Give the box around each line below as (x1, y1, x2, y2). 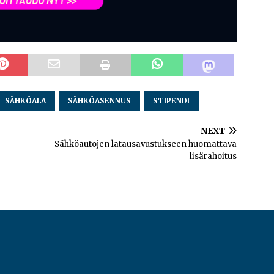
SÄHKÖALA (5, 95, 46, 105)
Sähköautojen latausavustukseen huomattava (54, 138, 237, 149)
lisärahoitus (190, 150, 237, 161)
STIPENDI (153, 95, 190, 105)
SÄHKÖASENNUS (68, 95, 131, 105)
